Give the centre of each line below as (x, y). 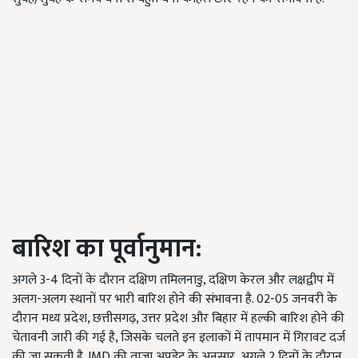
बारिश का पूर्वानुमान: (107, 249)
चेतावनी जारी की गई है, (66, 338)
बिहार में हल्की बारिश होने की (276, 319)
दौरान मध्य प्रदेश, (52, 319)
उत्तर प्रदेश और (175, 319)
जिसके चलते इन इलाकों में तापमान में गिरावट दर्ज (233, 338)
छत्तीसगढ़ (114, 319)
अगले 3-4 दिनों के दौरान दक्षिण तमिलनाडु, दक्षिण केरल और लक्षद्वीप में (173, 280)
